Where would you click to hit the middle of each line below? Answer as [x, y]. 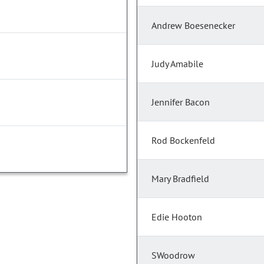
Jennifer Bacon [181, 102]
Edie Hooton [177, 217]
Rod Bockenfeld [183, 141]
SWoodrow [173, 255]
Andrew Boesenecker [193, 26]
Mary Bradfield [180, 179]
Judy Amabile [177, 64]
